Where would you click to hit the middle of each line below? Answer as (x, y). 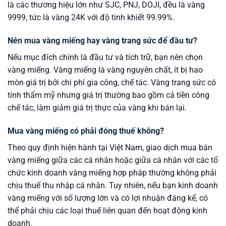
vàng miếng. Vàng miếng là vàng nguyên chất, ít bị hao (105, 70)
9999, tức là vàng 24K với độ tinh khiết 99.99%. (91, 18)
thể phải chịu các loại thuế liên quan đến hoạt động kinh (107, 210)
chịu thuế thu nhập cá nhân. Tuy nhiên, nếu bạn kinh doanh (113, 185)
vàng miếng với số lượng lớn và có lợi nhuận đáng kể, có (108, 198)
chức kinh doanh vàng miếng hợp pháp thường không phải (112, 173)
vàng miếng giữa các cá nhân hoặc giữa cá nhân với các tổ (113, 160)
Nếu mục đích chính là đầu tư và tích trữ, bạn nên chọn (105, 58)
